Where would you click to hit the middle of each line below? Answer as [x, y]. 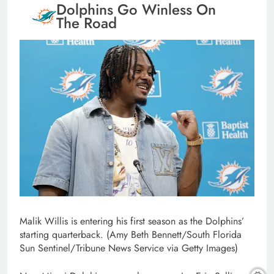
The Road [87, 23]
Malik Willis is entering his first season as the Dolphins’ [132, 221]
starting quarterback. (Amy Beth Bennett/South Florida [131, 234]
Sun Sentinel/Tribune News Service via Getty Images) [129, 248]
